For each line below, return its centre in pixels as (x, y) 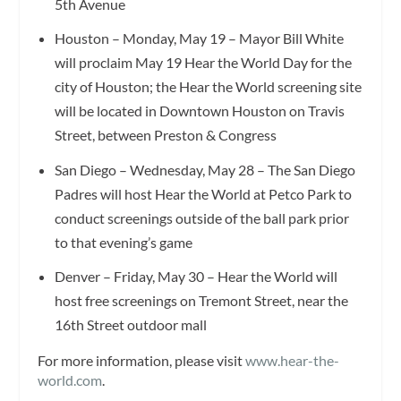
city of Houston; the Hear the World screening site (208, 87)
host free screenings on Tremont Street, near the (201, 300)
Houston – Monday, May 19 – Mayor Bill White (199, 38)
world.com (70, 380)
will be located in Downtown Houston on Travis (199, 111)
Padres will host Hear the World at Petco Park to (203, 193)
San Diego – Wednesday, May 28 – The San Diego (205, 169)
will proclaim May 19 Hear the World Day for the (203, 63)
